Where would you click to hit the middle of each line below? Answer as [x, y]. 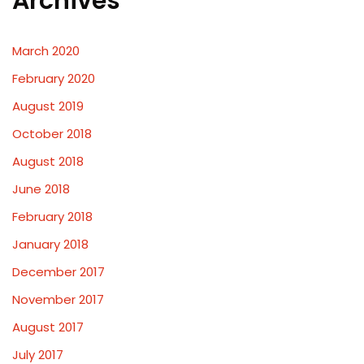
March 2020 [46, 51]
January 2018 [50, 244]
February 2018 [52, 217]
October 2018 [52, 134]
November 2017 [58, 299]
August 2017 [48, 327]
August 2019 [48, 106]
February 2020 [54, 78]
